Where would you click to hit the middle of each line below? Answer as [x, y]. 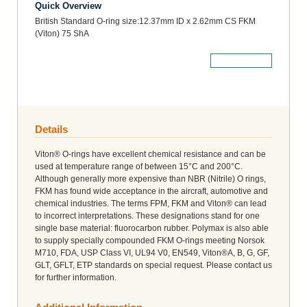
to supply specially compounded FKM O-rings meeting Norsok [150, 240]
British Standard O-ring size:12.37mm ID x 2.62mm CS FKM [145, 21]
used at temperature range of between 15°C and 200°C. [139, 166]
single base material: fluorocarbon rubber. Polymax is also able [152, 228]
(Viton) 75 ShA [62, 33]
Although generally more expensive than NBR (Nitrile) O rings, [150, 179]
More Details [241, 60]
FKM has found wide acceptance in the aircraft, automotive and [151, 191]
